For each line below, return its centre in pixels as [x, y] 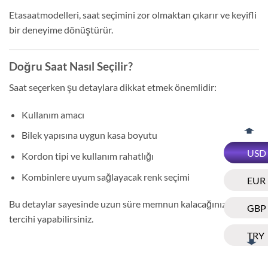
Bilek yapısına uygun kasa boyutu [89, 135]
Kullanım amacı [53, 114]
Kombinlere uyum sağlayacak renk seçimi [105, 176]
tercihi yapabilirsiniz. [51, 219]
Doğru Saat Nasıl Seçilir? [71, 66]
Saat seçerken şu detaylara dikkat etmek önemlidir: [113, 87]
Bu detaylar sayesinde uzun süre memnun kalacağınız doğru [131, 204]
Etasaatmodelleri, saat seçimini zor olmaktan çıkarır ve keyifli [133, 14]
